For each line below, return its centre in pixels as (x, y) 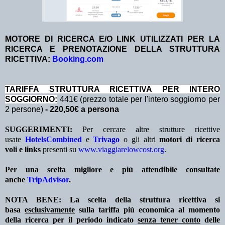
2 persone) (25, 109)
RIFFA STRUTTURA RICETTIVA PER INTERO (118, 89)
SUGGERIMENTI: (39, 130)
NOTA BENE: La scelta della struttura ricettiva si (113, 200)
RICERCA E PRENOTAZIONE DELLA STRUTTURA (113, 49)
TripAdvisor (48, 180)
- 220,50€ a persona (82, 109)
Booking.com (78, 59)
